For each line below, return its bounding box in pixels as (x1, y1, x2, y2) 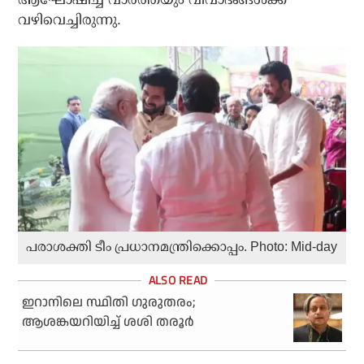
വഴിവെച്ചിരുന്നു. (18, 12, 122, 28)
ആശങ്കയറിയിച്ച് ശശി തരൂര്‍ (22, 313, 195, 332)
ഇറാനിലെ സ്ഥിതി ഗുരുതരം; (22, 293, 196, 313)
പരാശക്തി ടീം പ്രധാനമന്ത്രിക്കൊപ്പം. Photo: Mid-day (26, 240, 338, 254)
